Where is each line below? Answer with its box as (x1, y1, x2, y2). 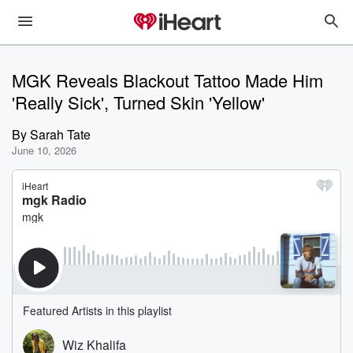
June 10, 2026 (12, 143, 76, 158)
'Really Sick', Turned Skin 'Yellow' (12, 90, 265, 114)
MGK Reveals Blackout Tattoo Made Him (12, 68, 323, 92)
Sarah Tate (30, 125, 91, 143)
